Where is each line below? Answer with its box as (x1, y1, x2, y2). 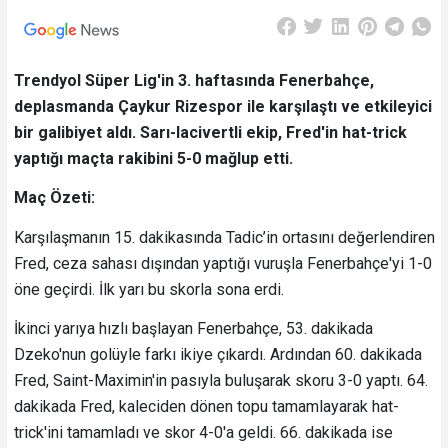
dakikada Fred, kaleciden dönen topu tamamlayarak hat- (13, 397, 399, 417)
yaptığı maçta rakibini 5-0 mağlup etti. (13, 148, 293, 168)
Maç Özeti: (13, 188, 95, 208)
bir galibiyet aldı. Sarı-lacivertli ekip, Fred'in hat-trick (13, 122, 407, 142)
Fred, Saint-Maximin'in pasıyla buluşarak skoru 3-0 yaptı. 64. (13, 371, 428, 391)
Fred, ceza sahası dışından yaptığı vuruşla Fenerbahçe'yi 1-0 (13, 253, 432, 273)
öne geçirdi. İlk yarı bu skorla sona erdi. (13, 279, 284, 299)
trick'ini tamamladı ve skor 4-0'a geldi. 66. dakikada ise (13, 423, 393, 443)
